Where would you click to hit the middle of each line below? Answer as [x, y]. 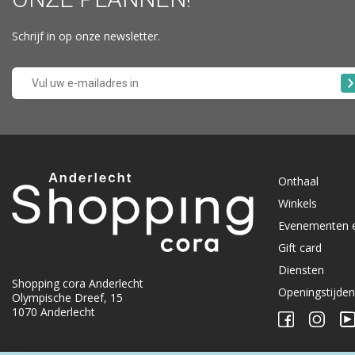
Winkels [298, 204]
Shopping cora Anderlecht [78, 283]
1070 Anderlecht [53, 311]
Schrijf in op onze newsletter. [86, 36]
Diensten [301, 270]
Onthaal [298, 181]
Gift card [300, 248]
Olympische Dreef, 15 [67, 297]
